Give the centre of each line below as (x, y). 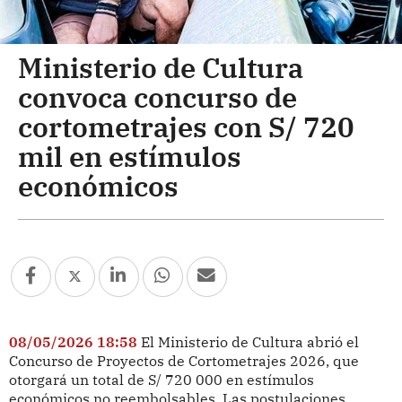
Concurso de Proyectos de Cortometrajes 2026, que (184, 360)
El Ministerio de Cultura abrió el (249, 341)
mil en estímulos (130, 156)
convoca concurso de (157, 96)
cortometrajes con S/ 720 (186, 126)
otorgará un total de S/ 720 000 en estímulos (161, 379)
